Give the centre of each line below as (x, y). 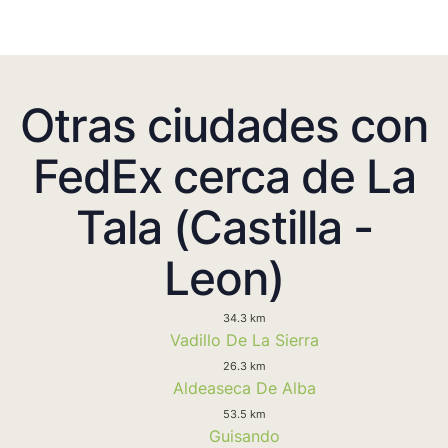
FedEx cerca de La (224, 175)
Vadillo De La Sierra (244, 339)
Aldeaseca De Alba (244, 387)
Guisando (244, 435)
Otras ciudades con (224, 124)
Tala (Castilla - (224, 226)
